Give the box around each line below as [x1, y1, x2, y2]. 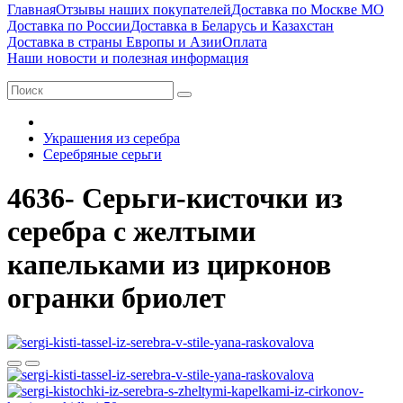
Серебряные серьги [43, 147, 162, 162]
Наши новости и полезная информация [7, 50, 248, 66]
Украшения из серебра [43, 130, 180, 146]
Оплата [222, 34, 267, 49]
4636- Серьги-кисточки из [7, 182, 343, 215]
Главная [7, 2, 56, 17]
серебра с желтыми [7, 215, 255, 248]
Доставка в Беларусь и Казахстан [130, 18, 334, 33]
